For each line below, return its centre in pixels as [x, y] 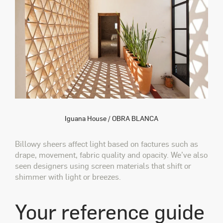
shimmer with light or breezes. [68, 176]
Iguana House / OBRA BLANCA [111, 118]
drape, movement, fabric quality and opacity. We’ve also [111, 154]
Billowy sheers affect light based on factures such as [107, 143]
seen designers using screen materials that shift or [103, 165]
